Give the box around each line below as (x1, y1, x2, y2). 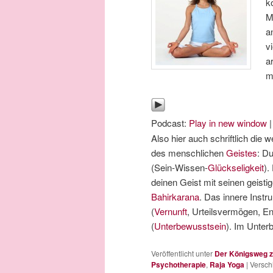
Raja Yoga (210, 259, 244, 271)
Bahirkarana (151, 190, 199, 204)
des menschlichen (151, 146, 226, 160)
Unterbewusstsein (154, 219, 226, 233)
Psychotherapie (151, 259, 206, 271)
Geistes (226, 146, 257, 160)
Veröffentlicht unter (151, 248, 213, 259)
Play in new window (189, 116, 267, 130)
